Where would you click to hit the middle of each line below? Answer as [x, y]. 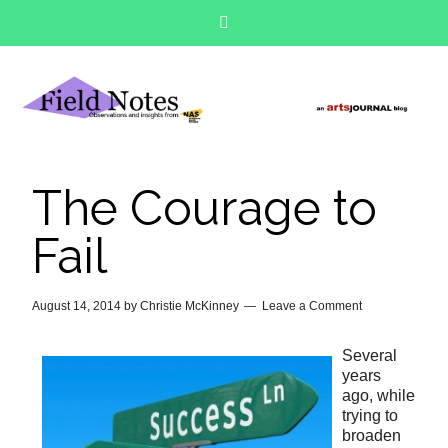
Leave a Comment [312, 306]
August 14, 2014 [77, 306]
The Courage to [205, 208]
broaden [372, 436]
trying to [370, 416]
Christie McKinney [190, 306]
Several [370, 356]
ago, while [379, 396]
